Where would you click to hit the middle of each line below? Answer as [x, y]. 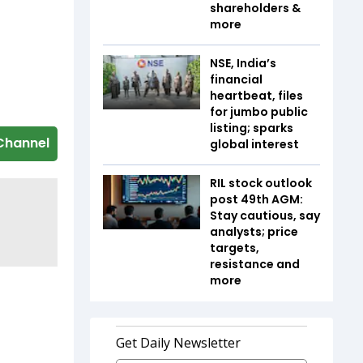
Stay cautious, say [265, 215]
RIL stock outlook [261, 183]
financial [236, 79]
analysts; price [254, 231]
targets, [235, 248]
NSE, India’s [243, 63]
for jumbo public [259, 111]
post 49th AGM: [256, 199]
